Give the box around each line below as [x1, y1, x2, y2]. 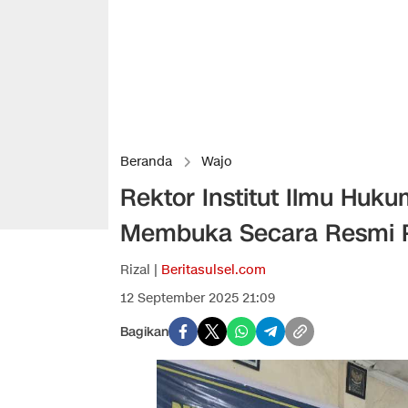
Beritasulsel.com [161, 261, 266, 279]
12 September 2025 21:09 [120, 290, 275, 307]
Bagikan [120, 322, 168, 341]
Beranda [120, 153, 172, 170]
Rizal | [120, 261, 161, 279]
